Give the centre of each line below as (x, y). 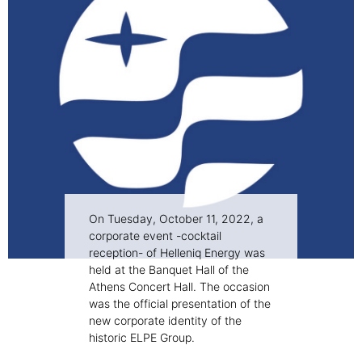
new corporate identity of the (165, 321)
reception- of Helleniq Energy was (177, 253)
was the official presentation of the (180, 304)
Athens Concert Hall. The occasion (179, 287)
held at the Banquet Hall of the (169, 270)
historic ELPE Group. (142, 338)
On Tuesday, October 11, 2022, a (176, 219)
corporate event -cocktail (155, 236)
